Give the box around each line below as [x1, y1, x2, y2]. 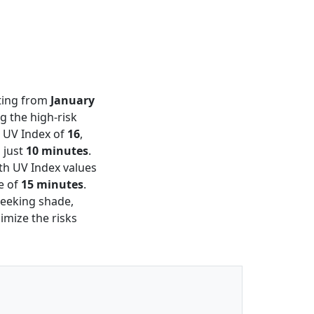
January [50, 93, 95, 108]
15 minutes [21, 177, 83, 192]
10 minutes [26, 143, 88, 158]
